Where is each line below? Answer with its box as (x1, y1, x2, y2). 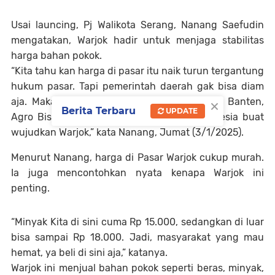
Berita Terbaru (61, 105, 136, 117)
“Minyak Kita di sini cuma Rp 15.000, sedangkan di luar (11, 216, 264, 228)
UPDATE (164, 106, 198, 116)
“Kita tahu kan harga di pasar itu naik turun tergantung (11, 65, 264, 77)
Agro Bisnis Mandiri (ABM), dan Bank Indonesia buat (11, 111, 264, 123)
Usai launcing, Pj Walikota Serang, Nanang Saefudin (11, 19, 264, 31)
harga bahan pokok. (11, 50, 102, 61)
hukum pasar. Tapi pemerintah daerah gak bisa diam (11, 80, 264, 92)
